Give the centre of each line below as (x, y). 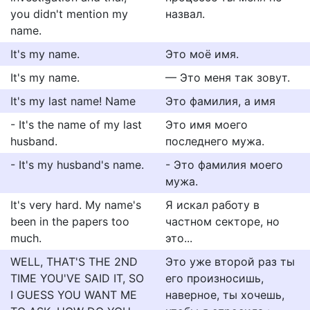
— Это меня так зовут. (228, 77)
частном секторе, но (222, 221)
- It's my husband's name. (77, 165)
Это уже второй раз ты (230, 262)
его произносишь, (215, 278)
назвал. (185, 14)
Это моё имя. (202, 54)
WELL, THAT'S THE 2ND (74, 262)
